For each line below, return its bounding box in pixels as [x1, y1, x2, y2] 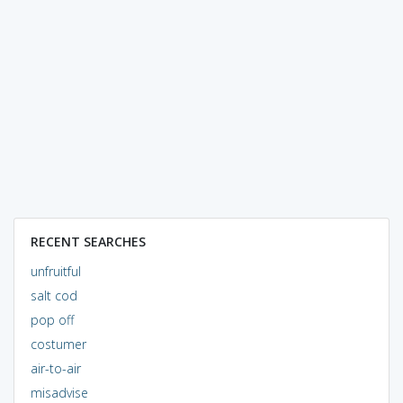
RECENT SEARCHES [30, 232, 146, 250]
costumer [30, 335, 86, 353]
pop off [30, 310, 74, 328]
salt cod [30, 286, 77, 304]
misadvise [30, 383, 88, 401]
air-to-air [30, 359, 81, 377]
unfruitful [30, 262, 81, 280]
